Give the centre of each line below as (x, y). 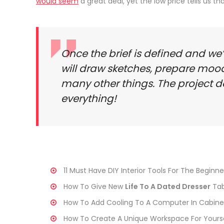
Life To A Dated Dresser (167, 187)
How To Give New (94, 187)
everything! (89, 99)
